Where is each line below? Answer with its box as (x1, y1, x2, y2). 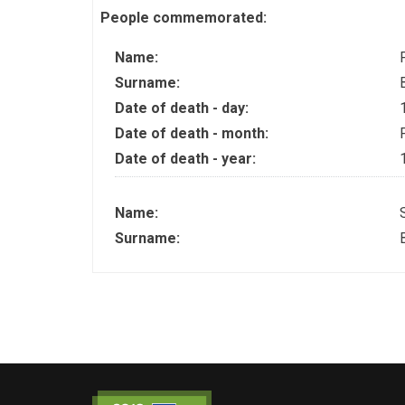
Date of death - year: (115, 150, 259, 167)
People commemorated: (100, 9, 270, 26)
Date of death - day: (115, 99, 252, 117)
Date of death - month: (115, 125, 272, 142)
